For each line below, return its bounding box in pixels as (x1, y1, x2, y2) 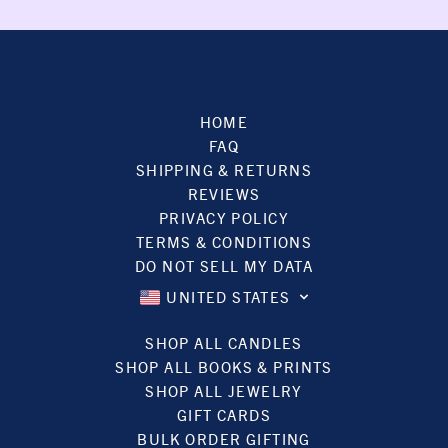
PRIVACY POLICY (159, 208, 289, 227)
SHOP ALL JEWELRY (145, 381, 303, 400)
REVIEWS (187, 184, 261, 203)
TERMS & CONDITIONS (135, 232, 313, 251)
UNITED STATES (166, 287, 291, 306)
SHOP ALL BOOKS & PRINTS (115, 357, 333, 376)
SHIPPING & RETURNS (135, 160, 313, 179)
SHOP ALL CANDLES (145, 333, 303, 352)
